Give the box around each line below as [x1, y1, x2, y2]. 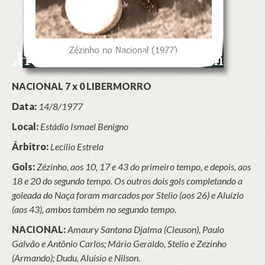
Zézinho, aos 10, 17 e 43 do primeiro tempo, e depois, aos [37, 161, 251, 172]
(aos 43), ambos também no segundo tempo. [12, 203, 176, 215]
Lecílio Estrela [50, 141, 104, 152]
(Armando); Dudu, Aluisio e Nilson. [12, 252, 140, 263]
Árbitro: [12, 141, 49, 152]
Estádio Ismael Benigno [40, 121, 128, 132]
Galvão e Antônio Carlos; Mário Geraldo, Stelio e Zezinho [12, 238, 227, 249]
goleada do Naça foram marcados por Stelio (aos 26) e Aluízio [12, 189, 244, 201]
